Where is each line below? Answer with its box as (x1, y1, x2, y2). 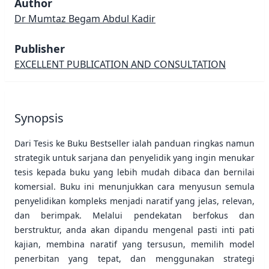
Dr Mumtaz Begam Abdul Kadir (14, 12, 156, 25)
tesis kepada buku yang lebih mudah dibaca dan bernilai (14, 166, 255, 178)
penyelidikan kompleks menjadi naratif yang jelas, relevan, (14, 195, 255, 207)
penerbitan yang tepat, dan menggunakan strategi (14, 253, 255, 264)
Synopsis (14, 110, 64, 126)
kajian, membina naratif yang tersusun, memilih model (14, 238, 255, 250)
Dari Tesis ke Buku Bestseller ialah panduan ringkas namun (14, 138, 255, 149)
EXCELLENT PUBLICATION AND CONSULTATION (14, 58, 226, 71)
